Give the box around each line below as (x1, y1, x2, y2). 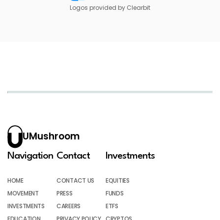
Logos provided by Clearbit (70, 3, 150, 12)
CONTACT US (56, 176, 94, 185)
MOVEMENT (7, 189, 39, 197)
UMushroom (23, 130, 80, 143)
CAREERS (56, 201, 81, 210)
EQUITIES (106, 176, 130, 185)
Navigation (7, 151, 53, 161)
